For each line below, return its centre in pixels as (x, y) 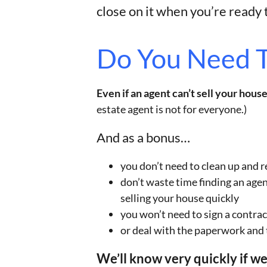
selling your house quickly (180, 198)
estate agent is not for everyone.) (172, 109)
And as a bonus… (143, 138)
